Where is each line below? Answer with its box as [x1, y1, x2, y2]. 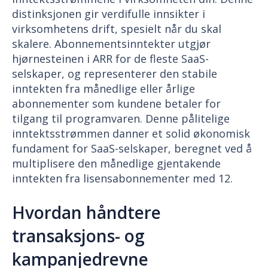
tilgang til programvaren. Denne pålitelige [12, 111, 230, 126]
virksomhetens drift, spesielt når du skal [12, 21, 221, 36]
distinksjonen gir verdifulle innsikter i [12, 6, 205, 21]
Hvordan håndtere [12, 201, 161, 224]
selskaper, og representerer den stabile [12, 66, 217, 81]
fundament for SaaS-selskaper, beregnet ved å [12, 141, 252, 156]
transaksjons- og [12, 224, 145, 248]
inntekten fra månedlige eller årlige [12, 81, 195, 96]
